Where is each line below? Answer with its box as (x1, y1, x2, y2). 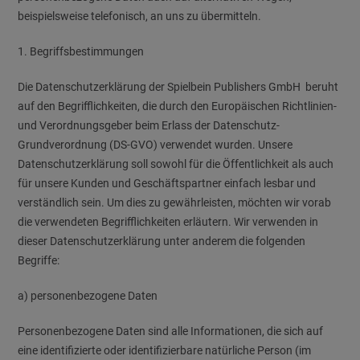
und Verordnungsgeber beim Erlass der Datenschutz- (18, 119, 280, 132)
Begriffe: (18, 254, 60, 267)
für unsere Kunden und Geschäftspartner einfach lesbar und (18, 177, 317, 190)
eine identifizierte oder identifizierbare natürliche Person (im (18, 344, 312, 357)
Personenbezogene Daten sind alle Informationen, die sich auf (18, 325, 324, 337)
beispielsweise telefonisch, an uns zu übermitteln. (18, 10, 262, 22)
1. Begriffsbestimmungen (18, 45, 145, 58)
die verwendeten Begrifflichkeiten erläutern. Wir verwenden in (18, 215, 319, 228)
